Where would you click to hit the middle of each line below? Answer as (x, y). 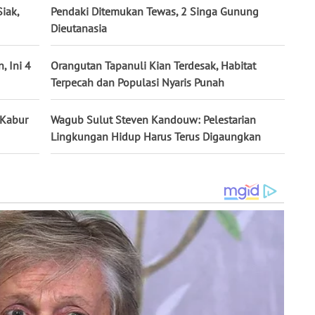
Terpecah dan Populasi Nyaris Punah (137, 83)
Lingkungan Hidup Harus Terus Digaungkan (156, 137)
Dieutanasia (79, 28)
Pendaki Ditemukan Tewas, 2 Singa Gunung (155, 12)
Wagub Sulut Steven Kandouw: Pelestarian (153, 120)
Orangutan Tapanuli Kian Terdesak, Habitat (153, 66)
